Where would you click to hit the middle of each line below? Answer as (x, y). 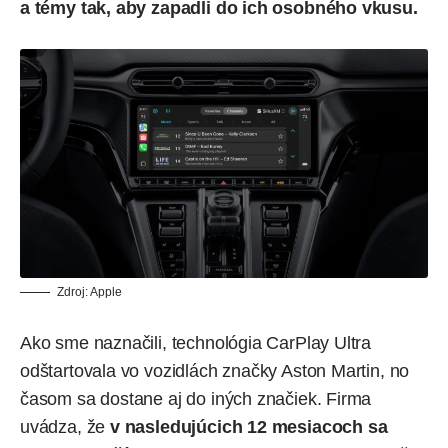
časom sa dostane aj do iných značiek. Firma (196, 399)
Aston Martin (330, 371)
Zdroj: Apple (89, 292)
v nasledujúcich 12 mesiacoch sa (249, 427)
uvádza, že (65, 427)
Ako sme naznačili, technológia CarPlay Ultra (196, 343)
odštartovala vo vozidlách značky (151, 371)
